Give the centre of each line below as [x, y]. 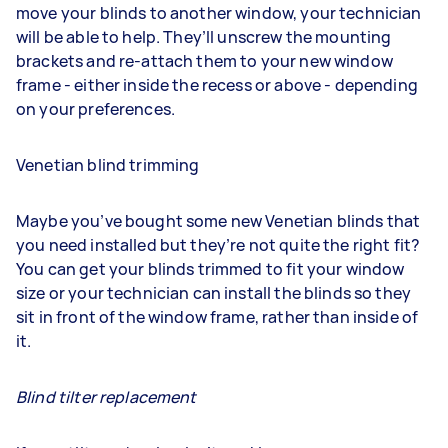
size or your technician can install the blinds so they [214, 293]
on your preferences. [95, 109]
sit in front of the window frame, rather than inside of [217, 317]
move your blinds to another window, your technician [219, 13]
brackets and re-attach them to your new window [204, 61]
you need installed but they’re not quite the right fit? [218, 245]
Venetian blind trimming [108, 165]
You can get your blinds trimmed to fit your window [210, 269]
